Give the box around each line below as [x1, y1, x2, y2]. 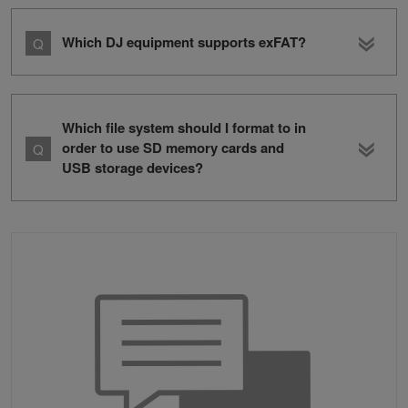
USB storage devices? [62, 157, 203, 178]
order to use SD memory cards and [62, 137, 284, 158]
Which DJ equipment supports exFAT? [62, 31, 306, 52]
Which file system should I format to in [62, 117, 306, 138]
